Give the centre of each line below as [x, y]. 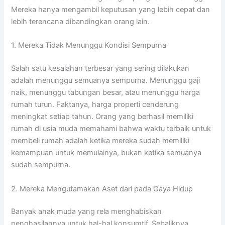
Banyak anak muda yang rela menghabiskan [87, 212]
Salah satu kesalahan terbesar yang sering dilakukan [100, 69]
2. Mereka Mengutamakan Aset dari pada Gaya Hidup [102, 189]
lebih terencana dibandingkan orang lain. [81, 21]
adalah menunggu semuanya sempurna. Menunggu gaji [106, 81]
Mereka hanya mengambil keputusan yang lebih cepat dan [111, 9]
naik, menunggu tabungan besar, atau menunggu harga [106, 93]
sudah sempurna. [41, 165]
